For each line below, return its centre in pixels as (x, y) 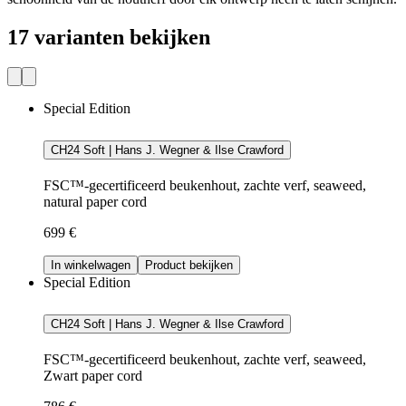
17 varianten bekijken (109, 37)
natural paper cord (95, 202)
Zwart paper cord (93, 376)
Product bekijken (189, 266)
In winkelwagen (91, 266)
